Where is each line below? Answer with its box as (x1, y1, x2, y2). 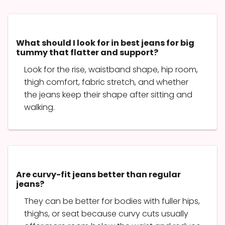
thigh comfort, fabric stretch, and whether (24, 76, 188, 88)
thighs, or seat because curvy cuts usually (24, 207, 188, 219)
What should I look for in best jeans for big (16, 37, 194, 49)
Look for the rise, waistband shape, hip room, (24, 63, 198, 75)
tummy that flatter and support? (16, 46, 158, 58)
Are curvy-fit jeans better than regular (16, 168, 181, 180)
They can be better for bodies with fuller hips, (24, 195, 200, 207)
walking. (24, 101, 55, 113)
